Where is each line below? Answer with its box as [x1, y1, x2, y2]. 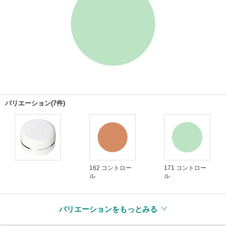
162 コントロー [89, 164, 132, 172]
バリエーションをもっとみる [59, 205, 157, 213]
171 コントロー [163, 164, 206, 172]
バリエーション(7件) [5, 99, 65, 107]
